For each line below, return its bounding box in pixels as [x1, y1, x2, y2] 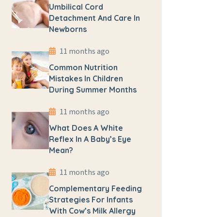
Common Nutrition [49, 62, 118, 72]
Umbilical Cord [49, 2, 103, 12]
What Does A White [49, 123, 123, 133]
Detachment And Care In [49, 13, 140, 23]
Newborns [49, 24, 87, 34]
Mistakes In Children [49, 74, 123, 83]
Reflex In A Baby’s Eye [49, 134, 131, 144]
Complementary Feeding [49, 184, 142, 193]
